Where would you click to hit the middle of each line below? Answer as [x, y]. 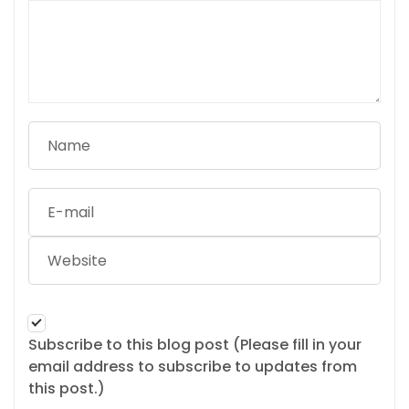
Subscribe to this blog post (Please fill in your [195, 344]
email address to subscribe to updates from [193, 366]
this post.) [67, 388]
